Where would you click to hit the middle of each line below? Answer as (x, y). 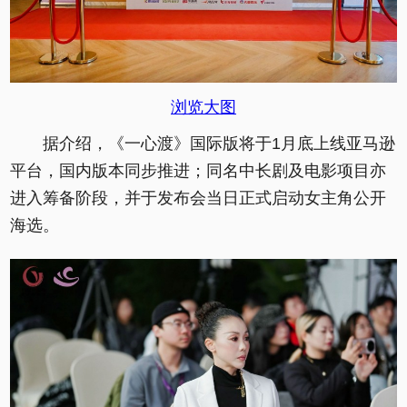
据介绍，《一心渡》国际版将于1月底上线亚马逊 (219, 143)
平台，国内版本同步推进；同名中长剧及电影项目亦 (198, 170)
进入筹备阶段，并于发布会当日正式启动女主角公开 (198, 198)
